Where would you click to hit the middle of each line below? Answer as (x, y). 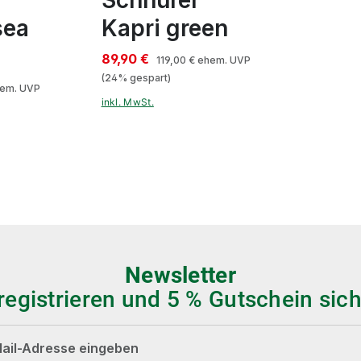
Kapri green (164, 28)
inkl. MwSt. (127, 102)
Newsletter (180, 275)
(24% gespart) (136, 77)
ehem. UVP (222, 60)
